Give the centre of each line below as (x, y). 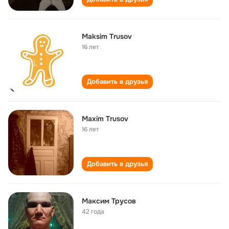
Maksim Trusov (107, 36)
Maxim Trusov (105, 119)
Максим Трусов (109, 201)
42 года (93, 212)
